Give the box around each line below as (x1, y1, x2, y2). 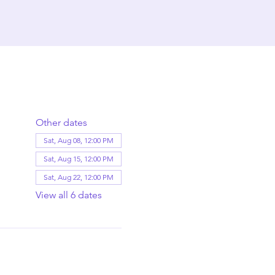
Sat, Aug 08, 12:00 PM (43, 136, 114, 145)
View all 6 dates (35, 189, 102, 201)
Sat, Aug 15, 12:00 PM (43, 154, 114, 163)
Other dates (35, 117, 87, 128)
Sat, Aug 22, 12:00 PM (43, 172, 114, 182)
